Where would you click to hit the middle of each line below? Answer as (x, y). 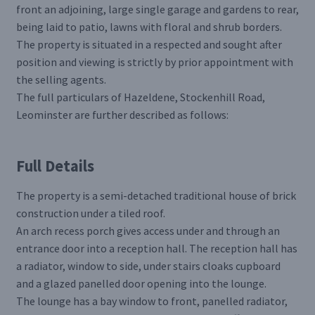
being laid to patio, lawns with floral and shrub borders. (149, 26)
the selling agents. (61, 79)
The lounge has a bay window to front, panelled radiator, (152, 301)
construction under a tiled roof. (90, 213)
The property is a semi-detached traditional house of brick (156, 195)
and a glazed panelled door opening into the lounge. (141, 283)
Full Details (55, 166)
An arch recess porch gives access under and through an (148, 230)
